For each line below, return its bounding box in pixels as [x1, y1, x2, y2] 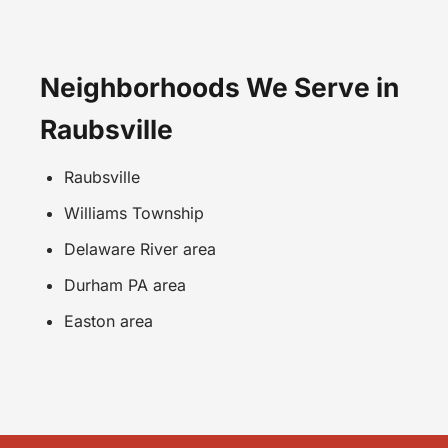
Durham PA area [64, 274, 186, 295]
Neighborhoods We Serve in [40, 70, 399, 103]
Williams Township [64, 202, 204, 223]
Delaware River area [64, 238, 216, 259]
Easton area [64, 310, 153, 331]
